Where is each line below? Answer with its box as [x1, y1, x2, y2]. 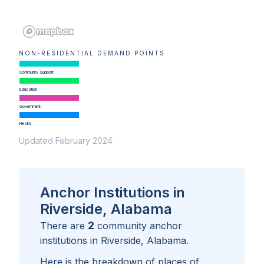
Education [19, 87, 37, 93]
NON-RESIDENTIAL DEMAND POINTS [19, 49, 165, 57]
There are [40, 220, 88, 232]
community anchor [97, 220, 182, 232]
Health [19, 121, 31, 127]
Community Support [19, 70, 54, 75]
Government [19, 104, 41, 110]
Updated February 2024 [19, 136, 113, 146]
